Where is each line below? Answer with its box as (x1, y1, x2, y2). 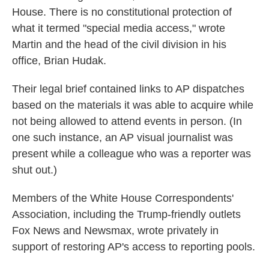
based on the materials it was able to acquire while (12, 99, 253, 111)
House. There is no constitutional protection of (12, 6, 232, 18)
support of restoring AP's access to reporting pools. (12, 241, 255, 253)
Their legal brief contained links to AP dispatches (12, 83, 244, 95)
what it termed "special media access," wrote (12, 22, 225, 34)
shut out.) (12, 164, 57, 176)
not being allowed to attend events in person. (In (12, 115, 242, 127)
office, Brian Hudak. (12, 55, 106, 67)
